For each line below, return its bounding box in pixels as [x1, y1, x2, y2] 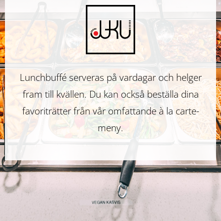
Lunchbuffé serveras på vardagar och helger [19, 71, 202, 84]
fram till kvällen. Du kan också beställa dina [22, 88, 199, 101]
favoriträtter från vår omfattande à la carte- [22, 105, 199, 117]
